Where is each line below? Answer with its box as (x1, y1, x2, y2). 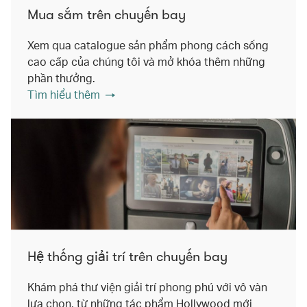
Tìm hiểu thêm (27, 86, 100, 101)
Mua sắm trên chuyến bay (27, 6, 186, 23)
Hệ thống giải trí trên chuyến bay (27, 249, 228, 265)
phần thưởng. (27, 70, 95, 85)
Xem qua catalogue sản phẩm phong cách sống (27, 37, 269, 52)
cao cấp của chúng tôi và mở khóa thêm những (27, 53, 265, 69)
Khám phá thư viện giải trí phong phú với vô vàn (27, 280, 267, 295)
